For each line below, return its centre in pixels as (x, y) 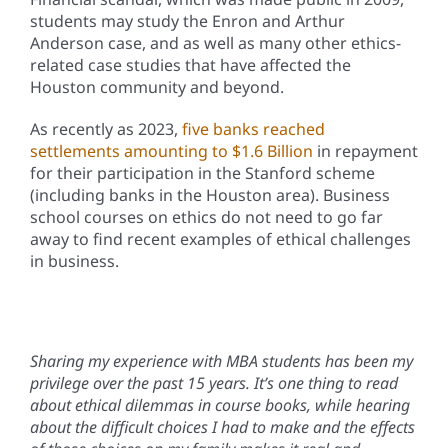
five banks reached (253, 129)
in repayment (365, 151)
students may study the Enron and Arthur (187, 21)
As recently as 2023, (105, 129)
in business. (74, 261)
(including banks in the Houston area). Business (209, 195)
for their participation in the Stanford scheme (202, 173)
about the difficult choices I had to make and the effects (222, 426)
